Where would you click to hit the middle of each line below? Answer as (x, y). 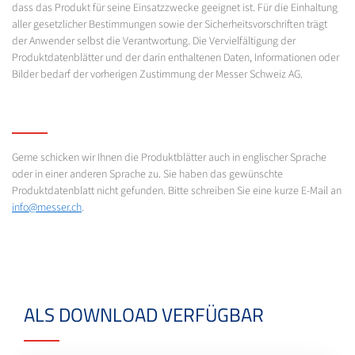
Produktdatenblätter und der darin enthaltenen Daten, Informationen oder (176, 57)
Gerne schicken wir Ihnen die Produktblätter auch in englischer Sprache (169, 157)
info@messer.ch (47, 207)
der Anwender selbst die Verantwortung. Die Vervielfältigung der (154, 41)
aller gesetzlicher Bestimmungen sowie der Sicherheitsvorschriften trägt (170, 24)
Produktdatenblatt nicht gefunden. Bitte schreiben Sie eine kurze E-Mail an (177, 191)
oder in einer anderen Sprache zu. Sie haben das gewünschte (147, 174)
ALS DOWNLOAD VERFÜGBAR (144, 314)
